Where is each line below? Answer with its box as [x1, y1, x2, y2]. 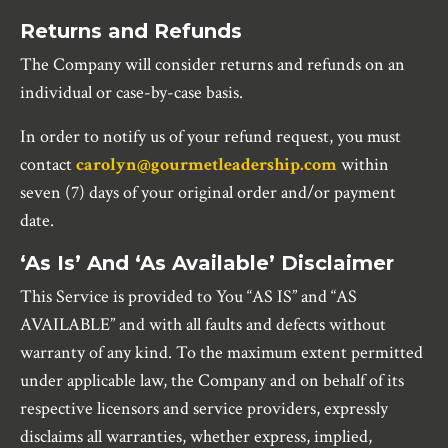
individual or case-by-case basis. [20, 81, 243, 105]
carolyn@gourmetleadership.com [76, 153, 337, 177]
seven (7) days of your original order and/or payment [20, 181, 396, 205]
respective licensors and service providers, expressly [20, 397, 388, 421]
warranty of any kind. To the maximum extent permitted [20, 341, 423, 365]
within [337, 153, 389, 177]
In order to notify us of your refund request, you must [20, 125, 401, 149]
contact [20, 153, 76, 177]
